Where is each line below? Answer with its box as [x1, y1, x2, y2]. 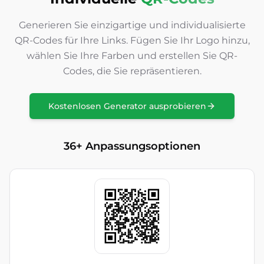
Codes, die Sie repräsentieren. [62, 65, 202, 77]
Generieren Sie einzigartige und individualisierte [18, 19, 246, 31]
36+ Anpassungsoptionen [64, 140, 200, 153]
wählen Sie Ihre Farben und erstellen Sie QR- [27, 50, 237, 61]
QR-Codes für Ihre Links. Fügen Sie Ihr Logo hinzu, [14, 35, 250, 46]
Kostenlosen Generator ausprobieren [48, 101, 206, 111]
